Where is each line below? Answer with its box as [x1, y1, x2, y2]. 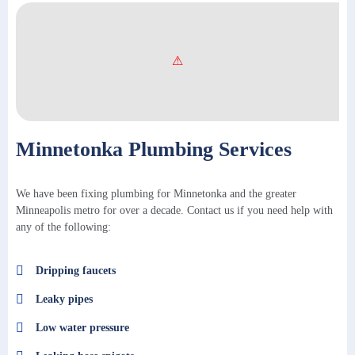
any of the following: [16, 220, 111, 233]
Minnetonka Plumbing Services [16, 137, 292, 161]
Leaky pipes [36, 293, 93, 306]
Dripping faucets [36, 265, 116, 277]
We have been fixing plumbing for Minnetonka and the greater [16, 187, 296, 200]
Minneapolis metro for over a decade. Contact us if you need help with [16, 204, 333, 216]
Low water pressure [36, 322, 129, 334]
